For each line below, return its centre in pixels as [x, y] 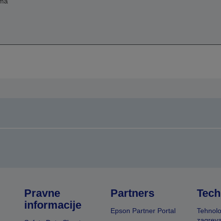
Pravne [42, 193]
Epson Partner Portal [143, 211]
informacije [53, 205]
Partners [132, 193]
